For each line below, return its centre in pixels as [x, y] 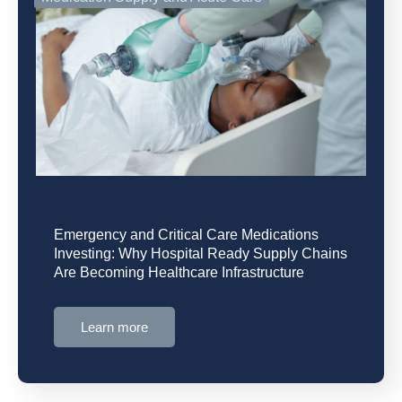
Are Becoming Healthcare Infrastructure [179, 273]
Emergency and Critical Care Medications [186, 235]
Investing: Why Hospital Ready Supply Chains [201, 254]
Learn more [114, 328]
